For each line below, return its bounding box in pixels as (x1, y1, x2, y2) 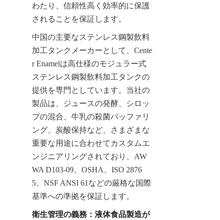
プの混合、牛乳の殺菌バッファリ (32, 112, 150, 121)
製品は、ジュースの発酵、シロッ (32, 99, 150, 108)
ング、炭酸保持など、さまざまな (32, 125, 150, 134)
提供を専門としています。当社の (32, 85, 150, 94)
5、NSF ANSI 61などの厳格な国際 (32, 178, 151, 187)
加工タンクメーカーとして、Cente (32, 46, 152, 55)
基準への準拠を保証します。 (32, 192, 134, 200)
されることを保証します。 (32, 14, 126, 23)
